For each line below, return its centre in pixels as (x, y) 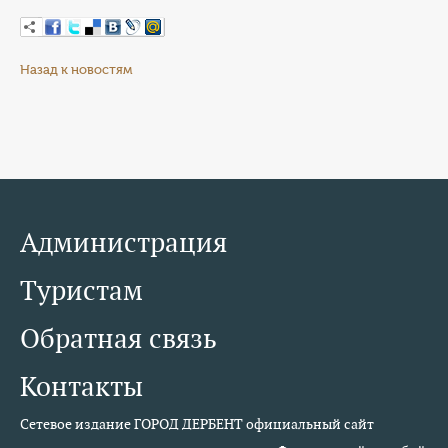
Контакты (81, 386)
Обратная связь (118, 338)
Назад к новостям (76, 69)
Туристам (81, 290)
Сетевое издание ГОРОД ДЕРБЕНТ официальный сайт (197, 424)
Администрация (123, 242)
